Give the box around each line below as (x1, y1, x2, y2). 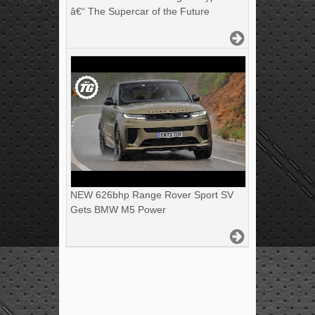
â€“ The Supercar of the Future (70, 6, 210, 18)
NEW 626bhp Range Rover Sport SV (70, 189, 233, 201)
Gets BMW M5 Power (70, 204, 166, 216)
